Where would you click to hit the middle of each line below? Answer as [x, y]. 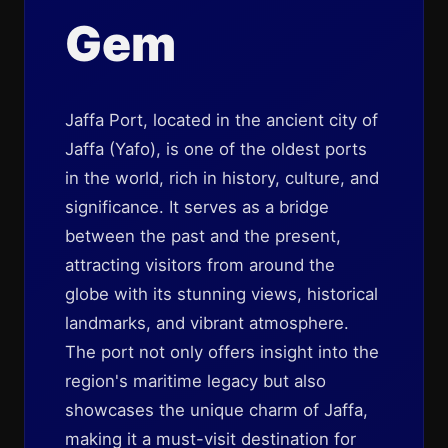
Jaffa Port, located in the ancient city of [221, 120]
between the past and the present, [203, 236]
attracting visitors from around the [200, 265]
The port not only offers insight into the [222, 352]
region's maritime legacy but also [195, 381]
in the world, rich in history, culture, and [222, 178]
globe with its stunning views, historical [221, 294]
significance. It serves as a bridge [197, 207]
